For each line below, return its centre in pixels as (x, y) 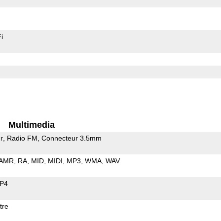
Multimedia (32, 125)
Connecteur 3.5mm (71, 138)
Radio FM (22, 138)
